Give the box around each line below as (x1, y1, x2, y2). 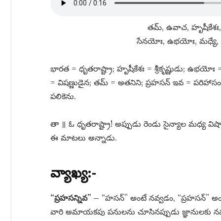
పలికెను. (50, 91, 76, 101)
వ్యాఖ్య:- (50, 164, 96, 182)
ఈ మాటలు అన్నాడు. (50, 133, 117, 143)
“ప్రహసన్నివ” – (50, 193, 99, 203)
